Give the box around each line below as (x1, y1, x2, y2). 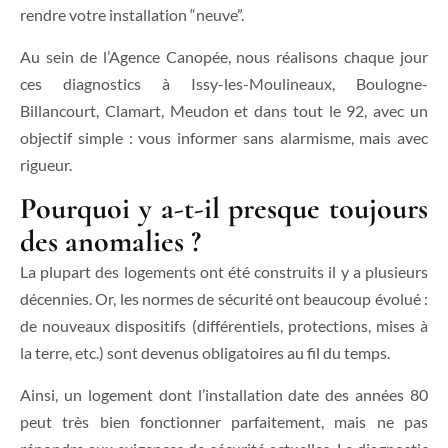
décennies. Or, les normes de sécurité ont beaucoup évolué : (20, 289, 428, 309)
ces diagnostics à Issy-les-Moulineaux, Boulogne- (20, 73, 428, 93)
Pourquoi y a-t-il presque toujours (20, 190, 428, 228)
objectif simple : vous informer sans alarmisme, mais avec (20, 127, 428, 147)
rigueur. (20, 154, 72, 174)
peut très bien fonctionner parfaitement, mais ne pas (20, 411, 428, 431)
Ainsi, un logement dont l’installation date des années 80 (20, 384, 428, 404)
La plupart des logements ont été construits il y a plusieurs (20, 262, 428, 282)
